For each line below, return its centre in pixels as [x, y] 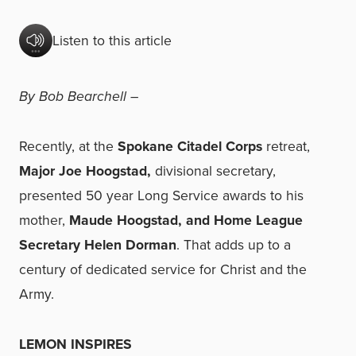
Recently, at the [68, 146]
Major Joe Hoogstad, [85, 171]
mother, [44, 220]
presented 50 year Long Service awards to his [161, 195]
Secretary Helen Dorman [98, 245]
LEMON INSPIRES [75, 344]
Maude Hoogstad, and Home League [186, 220]
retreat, [286, 146]
